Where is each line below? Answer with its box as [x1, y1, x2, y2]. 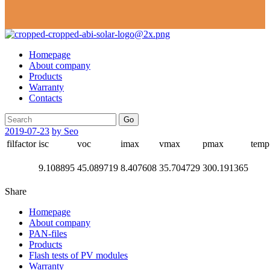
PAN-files [29, 228, 67, 239]
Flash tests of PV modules [29, 250, 128, 261]
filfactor [7, 139, 36, 149]
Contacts [29, 93, 62, 104]
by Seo [52, 126, 78, 137]
